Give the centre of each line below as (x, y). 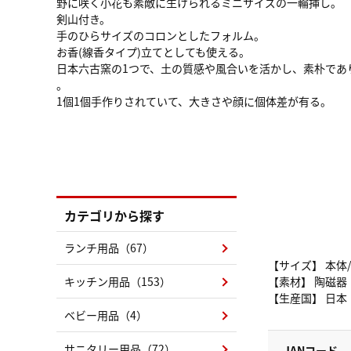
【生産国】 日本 (308, 298)
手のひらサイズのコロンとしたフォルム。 (161, 35)
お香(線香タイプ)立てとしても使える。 (153, 52)
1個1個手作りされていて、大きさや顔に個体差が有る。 (194, 101)
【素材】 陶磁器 (308, 281)
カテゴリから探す (114, 215)
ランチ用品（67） (109, 248)
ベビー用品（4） (106, 315)
